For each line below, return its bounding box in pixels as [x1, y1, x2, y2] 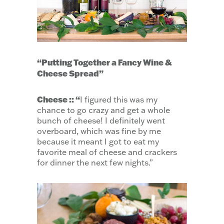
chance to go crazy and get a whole [37, 104, 170, 115]
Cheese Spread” [37, 67, 103, 78]
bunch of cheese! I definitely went [37, 115, 165, 125]
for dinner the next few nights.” [37, 157, 153, 167]
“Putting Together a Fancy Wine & [37, 56, 171, 67]
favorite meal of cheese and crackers [37, 146, 177, 157]
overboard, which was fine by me [37, 125, 161, 136]
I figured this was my [80, 94, 157, 104]
